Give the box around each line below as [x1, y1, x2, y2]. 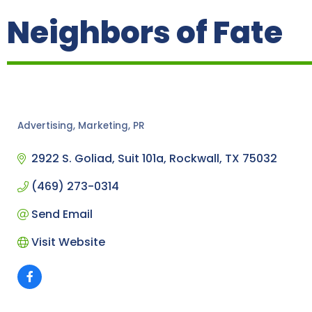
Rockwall [169, 150, 219, 166]
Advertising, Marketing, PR [17, 118, 145, 132]
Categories [17, 126, 97, 146]
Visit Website [31, 233, 105, 250]
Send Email [31, 205, 93, 222]
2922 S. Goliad [31, 150, 112, 166]
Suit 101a [118, 150, 164, 166]
